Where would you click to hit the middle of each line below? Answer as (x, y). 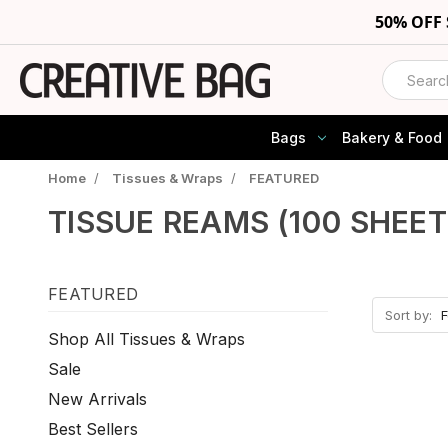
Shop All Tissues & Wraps (146, 338)
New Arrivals (97, 398)
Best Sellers (93, 428)
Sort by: (408, 315)
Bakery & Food (391, 137)
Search (409, 72)
